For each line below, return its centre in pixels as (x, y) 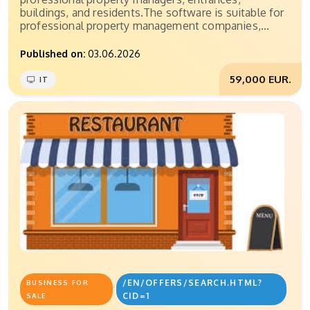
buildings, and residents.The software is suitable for (152, 13)
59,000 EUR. (261, 79)
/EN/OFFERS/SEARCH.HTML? (192, 283)
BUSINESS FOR (57, 283)
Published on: (53, 54)
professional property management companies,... (145, 26)
